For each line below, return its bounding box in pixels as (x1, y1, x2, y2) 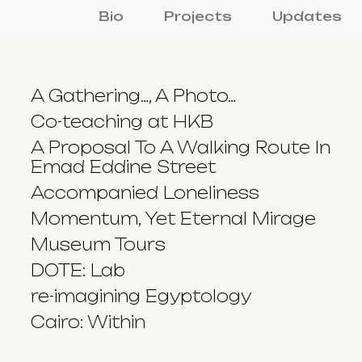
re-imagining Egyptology (31, 285, 251, 306)
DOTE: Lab (31, 259, 125, 280)
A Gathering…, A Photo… (31, 85, 236, 106)
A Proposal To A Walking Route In (31, 137, 330, 158)
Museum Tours (31, 234, 166, 255)
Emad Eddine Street (31, 156, 216, 177)
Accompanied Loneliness (31, 182, 259, 203)
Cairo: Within (31, 311, 145, 332)
